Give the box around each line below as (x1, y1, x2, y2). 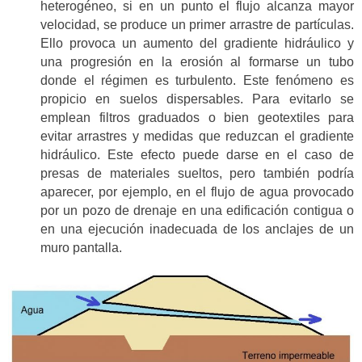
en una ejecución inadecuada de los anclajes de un (40, 222, 354, 237)
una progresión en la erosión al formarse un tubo (40, 55, 354, 69)
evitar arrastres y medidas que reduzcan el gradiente (40, 129, 354, 144)
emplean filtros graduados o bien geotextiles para (40, 111, 354, 125)
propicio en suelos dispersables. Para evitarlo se (40, 92, 354, 107)
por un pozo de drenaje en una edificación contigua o (40, 204, 354, 218)
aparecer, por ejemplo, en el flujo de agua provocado (40, 185, 354, 200)
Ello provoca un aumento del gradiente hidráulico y (40, 36, 354, 51)
